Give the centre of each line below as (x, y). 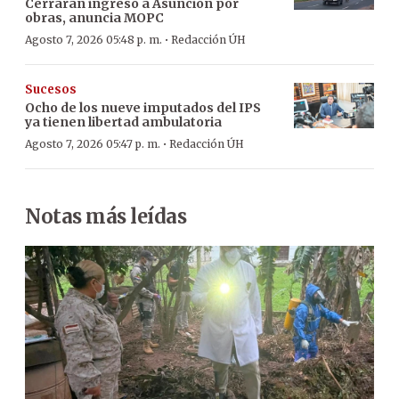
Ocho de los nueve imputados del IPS (143, 108)
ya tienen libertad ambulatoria (123, 122)
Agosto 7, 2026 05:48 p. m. (94, 40)
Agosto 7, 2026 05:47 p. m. (93, 144)
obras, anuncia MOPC (94, 18)
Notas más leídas (106, 217)
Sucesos (51, 90)
